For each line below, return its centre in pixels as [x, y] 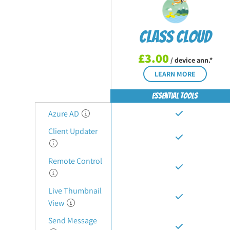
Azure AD [64, 114]
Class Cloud [175, 37]
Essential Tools [175, 96]
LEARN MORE [175, 74]
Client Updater [73, 131]
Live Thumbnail [75, 191]
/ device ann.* [190, 60]
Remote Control [75, 161]
